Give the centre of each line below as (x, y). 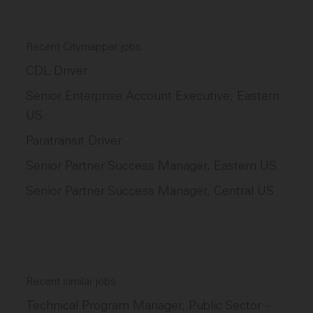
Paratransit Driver (74, 140)
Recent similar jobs (71, 282)
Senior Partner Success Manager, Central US (150, 191)
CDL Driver (57, 71)
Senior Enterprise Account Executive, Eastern (153, 96)
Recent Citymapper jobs (84, 47)
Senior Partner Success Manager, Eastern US (152, 166)
